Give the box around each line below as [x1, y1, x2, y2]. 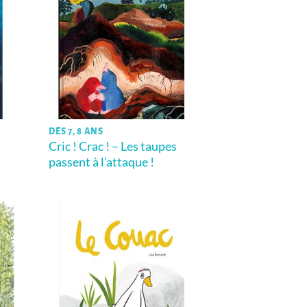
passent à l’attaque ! [49, 154, 155, 170]
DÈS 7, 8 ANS [49, 127, 103, 137]
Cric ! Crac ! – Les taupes [49, 138, 177, 154]
